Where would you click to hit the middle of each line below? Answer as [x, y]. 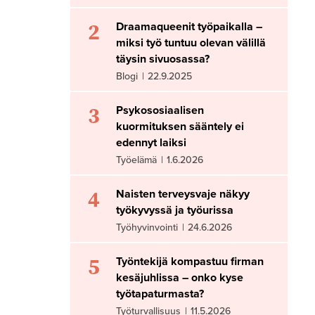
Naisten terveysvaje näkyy [183, 194]
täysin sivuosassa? [163, 59]
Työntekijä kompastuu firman [190, 261]
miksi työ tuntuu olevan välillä [191, 43]
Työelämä [137, 160]
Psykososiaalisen [160, 110]
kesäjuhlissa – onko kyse [180, 277]
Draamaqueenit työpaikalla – [189, 26]
